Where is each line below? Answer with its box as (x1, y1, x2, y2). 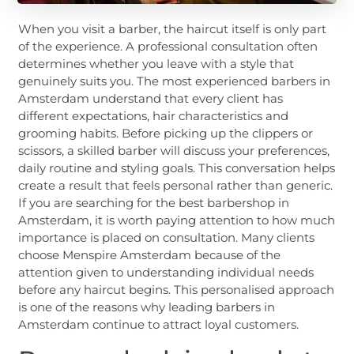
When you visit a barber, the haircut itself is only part (18, 21, 327, 37)
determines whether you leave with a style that (18, 56, 295, 72)
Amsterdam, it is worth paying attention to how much (18, 213, 336, 228)
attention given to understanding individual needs (18, 265, 314, 281)
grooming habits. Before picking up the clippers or (18, 126, 314, 141)
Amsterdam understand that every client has (18, 91, 284, 107)
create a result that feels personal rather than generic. (18, 178, 333, 194)
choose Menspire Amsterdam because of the (18, 247, 281, 263)
